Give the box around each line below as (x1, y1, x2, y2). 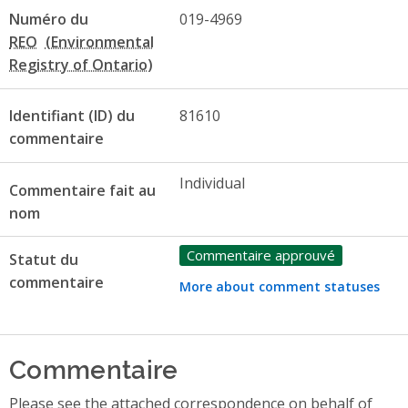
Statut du (9, 250, 78, 270)
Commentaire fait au (9, 179, 156, 200)
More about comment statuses (178, 277, 380, 295)
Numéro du (9, 8, 88, 29)
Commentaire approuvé (186, 245, 335, 264)
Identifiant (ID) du (9, 106, 135, 127)
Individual (178, 172, 245, 193)
